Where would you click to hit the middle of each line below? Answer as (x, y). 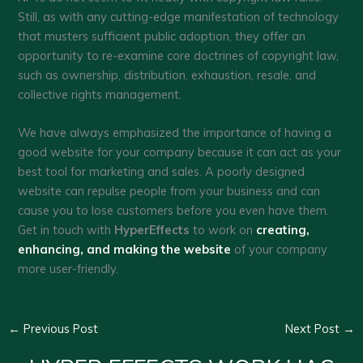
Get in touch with (66, 230)
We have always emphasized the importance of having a (175, 133)
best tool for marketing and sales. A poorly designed (162, 172)
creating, (283, 230)
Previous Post (59, 329)
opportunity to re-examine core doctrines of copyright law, (179, 56)
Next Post (314, 329)
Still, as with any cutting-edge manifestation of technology (179, 17)
